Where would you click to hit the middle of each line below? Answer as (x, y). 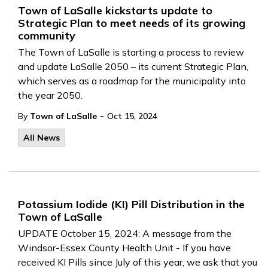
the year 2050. (50, 95)
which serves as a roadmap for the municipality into (132, 81)
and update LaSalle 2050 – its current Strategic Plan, (133, 66)
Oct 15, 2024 (132, 116)
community (47, 36)
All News (42, 138)
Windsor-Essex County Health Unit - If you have (124, 248)
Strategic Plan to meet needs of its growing (132, 23)
